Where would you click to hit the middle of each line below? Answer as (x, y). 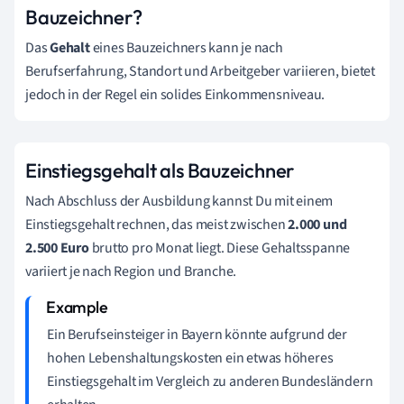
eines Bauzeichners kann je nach (186, 48)
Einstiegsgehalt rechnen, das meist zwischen (157, 225)
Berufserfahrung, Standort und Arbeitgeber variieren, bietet (201, 71)
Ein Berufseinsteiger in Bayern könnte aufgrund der (197, 335)
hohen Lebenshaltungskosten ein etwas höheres (190, 358)
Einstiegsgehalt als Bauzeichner (160, 170)
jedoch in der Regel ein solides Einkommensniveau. (175, 95)
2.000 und (317, 225)
